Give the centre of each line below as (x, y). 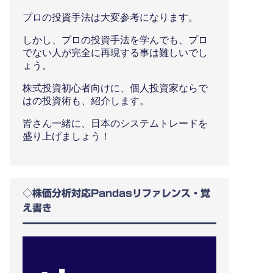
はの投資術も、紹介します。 (86, 101)
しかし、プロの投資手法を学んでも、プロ (115, 40)
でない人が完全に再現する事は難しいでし (115, 52)
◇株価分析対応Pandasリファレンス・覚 (116, 193)
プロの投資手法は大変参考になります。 (110, 17)
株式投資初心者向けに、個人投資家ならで (115, 88)
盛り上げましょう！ (66, 136)
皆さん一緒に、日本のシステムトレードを (115, 123)
